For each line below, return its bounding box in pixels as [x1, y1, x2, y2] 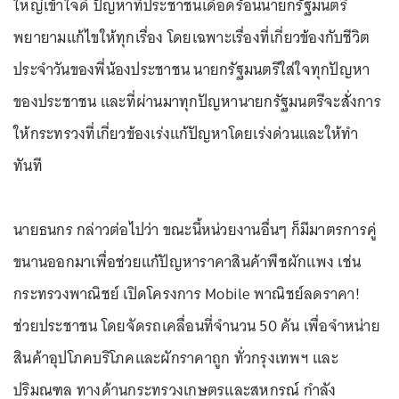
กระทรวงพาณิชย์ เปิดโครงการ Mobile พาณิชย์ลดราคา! [13, 281, 360, 307]
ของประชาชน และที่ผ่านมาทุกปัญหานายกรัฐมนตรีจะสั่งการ [13, 88, 381, 115]
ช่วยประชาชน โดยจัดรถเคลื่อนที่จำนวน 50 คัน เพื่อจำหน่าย [13, 313, 380, 339]
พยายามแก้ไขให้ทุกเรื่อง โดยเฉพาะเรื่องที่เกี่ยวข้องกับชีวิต [13, 24, 370, 51]
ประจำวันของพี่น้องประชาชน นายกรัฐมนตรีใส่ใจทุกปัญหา [13, 56, 370, 83]
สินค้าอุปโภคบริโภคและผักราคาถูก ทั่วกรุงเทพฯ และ [13, 345, 338, 371]
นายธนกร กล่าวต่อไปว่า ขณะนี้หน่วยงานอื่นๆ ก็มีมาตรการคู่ [13, 216, 377, 243]
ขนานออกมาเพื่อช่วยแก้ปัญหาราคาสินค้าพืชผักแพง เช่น [13, 248, 361, 275]
